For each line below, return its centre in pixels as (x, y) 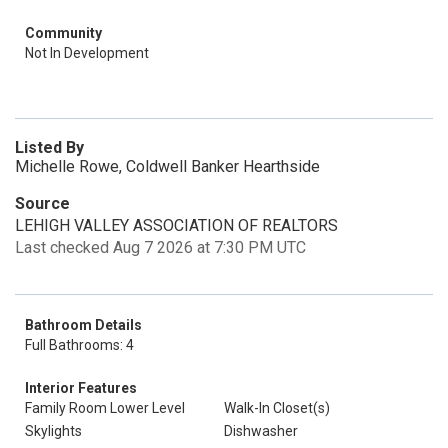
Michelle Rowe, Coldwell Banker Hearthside (167, 166)
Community (63, 33)
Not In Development (87, 53)
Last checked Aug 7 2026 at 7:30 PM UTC (160, 247)
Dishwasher (261, 431)
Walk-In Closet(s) (277, 408)
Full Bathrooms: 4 (79, 345)
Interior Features (81, 388)
